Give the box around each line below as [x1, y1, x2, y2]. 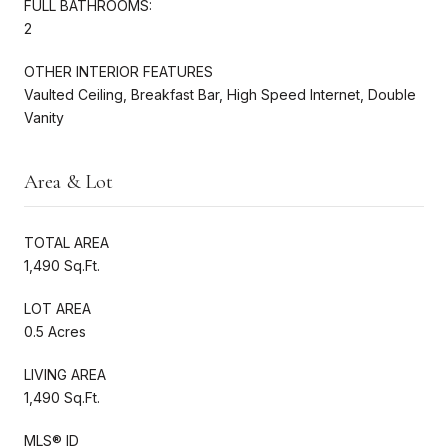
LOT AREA [24, 299, 91, 317]
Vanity [24, 108, 64, 126]
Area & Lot [24, 169, 113, 194]
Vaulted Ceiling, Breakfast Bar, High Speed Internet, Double [24, 85, 416, 103]
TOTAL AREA [24, 233, 109, 251]
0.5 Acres [24, 322, 86, 340]
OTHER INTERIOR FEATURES [24, 62, 213, 80]
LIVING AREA [24, 365, 106, 383]
